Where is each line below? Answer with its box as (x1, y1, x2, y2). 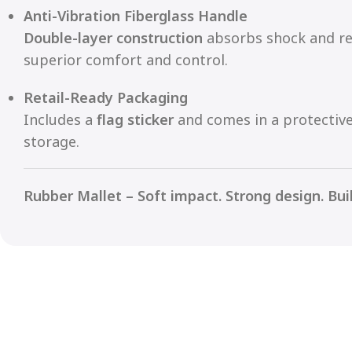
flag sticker (97, 109, 174, 129)
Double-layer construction (24, 27, 203, 47)
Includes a (24, 109, 97, 129)
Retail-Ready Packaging (24, 87, 188, 107)
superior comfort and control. (24, 49, 228, 69)
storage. (24, 131, 79, 151)
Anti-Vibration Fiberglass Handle (24, 5, 247, 25)
